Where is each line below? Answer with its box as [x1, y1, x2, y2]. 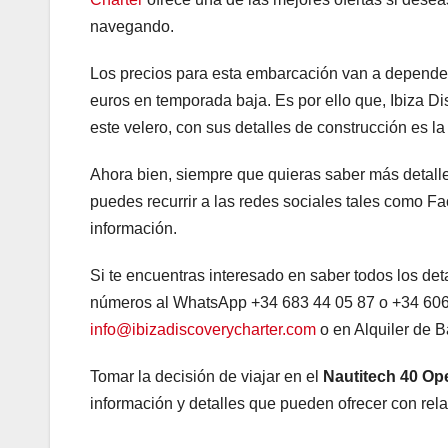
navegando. [90, 18, 174, 35]
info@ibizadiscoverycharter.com [90, 321, 316, 338]
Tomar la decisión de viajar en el [90, 368, 323, 385]
